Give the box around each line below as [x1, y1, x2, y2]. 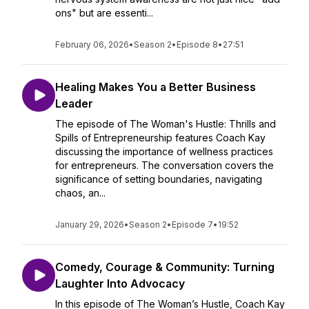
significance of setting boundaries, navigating [55, 173, 262, 185]
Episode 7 [172, 219, 213, 230]
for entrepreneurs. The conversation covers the [55, 159, 274, 171]
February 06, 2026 [55, 39, 129, 50]
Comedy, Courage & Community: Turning [55, 260, 275, 274]
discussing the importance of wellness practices [55, 146, 273, 157]
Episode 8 [177, 39, 218, 50]
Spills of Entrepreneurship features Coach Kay [55, 132, 266, 143]
